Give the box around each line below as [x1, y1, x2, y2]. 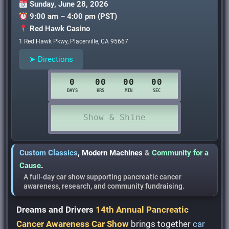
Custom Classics [19, 148, 78, 157]
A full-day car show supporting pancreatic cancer [24, 172, 182, 181]
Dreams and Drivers [16, 204, 94, 215]
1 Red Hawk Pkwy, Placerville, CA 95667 [19, 37, 129, 45]
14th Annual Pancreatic [96, 204, 189, 215]
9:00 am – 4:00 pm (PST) [30, 11, 118, 21]
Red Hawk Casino [30, 24, 90, 33]
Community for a [152, 148, 209, 157]
